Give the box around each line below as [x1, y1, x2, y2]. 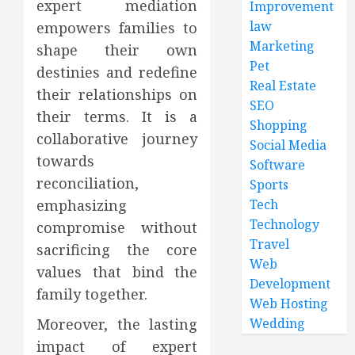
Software [250, 156, 306, 174]
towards [36, 151, 94, 170]
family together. [36, 284, 147, 303]
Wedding [250, 315, 306, 332]
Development [250, 275, 331, 292]
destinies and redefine [36, 63, 198, 82]
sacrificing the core [36, 240, 198, 259]
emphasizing [36, 196, 127, 215]
